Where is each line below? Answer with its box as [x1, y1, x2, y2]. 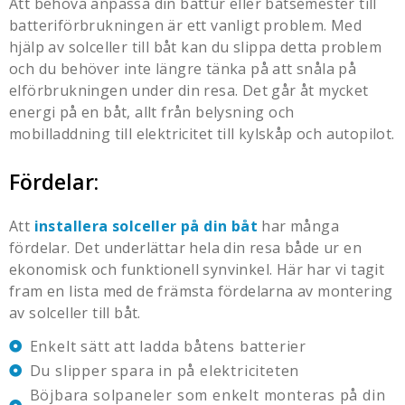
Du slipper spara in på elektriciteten [29, 360, 300, 381]
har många [258, 215, 340, 236]
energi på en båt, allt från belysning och [9, 101, 295, 122]
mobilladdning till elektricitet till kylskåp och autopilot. [9, 123, 395, 144]
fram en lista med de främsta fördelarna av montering [9, 280, 393, 301]
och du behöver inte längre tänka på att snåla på [9, 58, 357, 79]
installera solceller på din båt [33, 215, 259, 236]
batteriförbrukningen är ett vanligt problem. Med [9, 14, 363, 35]
